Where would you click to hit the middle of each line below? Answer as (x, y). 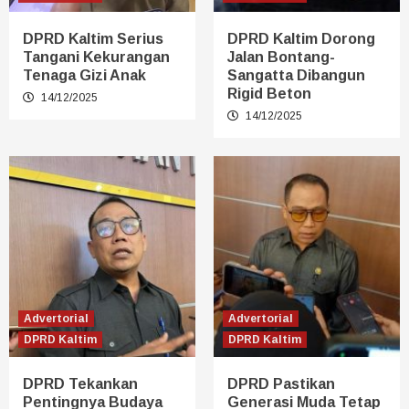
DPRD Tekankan (80, 383)
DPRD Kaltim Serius (93, 38)
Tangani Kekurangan (96, 57)
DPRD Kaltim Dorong (301, 38)
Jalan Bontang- (281, 57)
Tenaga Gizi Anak (84, 75)
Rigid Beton (269, 93)
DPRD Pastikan (281, 383)
